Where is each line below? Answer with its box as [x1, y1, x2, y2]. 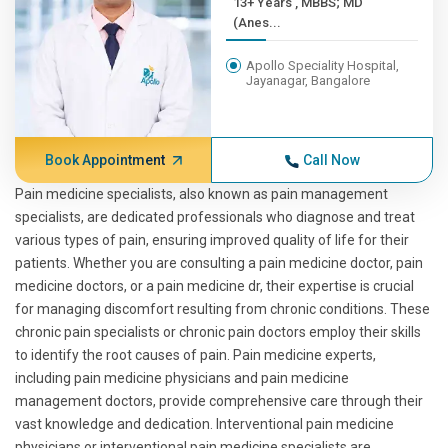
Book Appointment [44, 152, 165, 168]
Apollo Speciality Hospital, [246, 58, 400, 73]
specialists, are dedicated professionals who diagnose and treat [15, 209, 415, 225]
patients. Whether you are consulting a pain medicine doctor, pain [15, 255, 423, 271]
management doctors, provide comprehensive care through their [15, 393, 423, 409]
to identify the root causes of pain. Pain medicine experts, [15, 347, 376, 363]
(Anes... [233, 15, 282, 30]
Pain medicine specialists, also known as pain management [15, 186, 388, 202]
